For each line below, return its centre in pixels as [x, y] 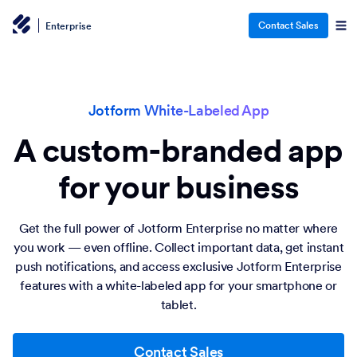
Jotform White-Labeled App [178, 110]
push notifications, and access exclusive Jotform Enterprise [178, 266]
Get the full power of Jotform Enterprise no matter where [178, 228]
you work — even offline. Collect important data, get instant [178, 247]
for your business [178, 187]
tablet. [178, 304]
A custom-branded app [178, 151]
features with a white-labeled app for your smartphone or [178, 285]
